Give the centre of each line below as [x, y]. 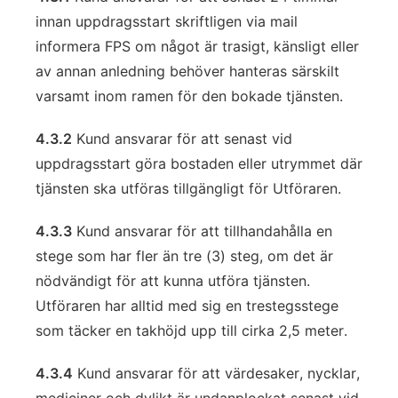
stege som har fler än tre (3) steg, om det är [184, 256]
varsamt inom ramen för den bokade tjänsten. [189, 96]
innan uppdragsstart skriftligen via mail [167, 21]
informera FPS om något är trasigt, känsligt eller [197, 46]
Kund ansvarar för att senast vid [182, 139]
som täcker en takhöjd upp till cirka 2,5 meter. [191, 330]
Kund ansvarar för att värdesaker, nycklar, [216, 373]
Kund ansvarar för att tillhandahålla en [202, 231]
